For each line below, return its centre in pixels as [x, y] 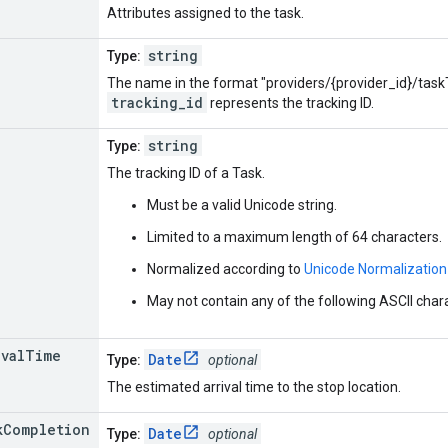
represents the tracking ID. [290, 102]
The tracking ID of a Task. [186, 172]
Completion [46, 429]
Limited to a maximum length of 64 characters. [294, 236]
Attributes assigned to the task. [205, 12]
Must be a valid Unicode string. [242, 204]
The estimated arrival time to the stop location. [254, 386]
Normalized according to [225, 268]
